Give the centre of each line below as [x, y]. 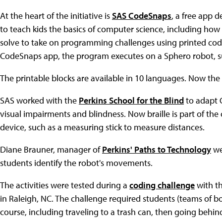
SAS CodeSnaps [142, 15]
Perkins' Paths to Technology [157, 149]
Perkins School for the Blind [131, 100]
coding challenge [162, 185]
